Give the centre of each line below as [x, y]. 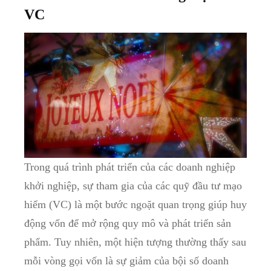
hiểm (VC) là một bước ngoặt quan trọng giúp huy [135, 204]
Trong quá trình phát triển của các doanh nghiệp [130, 167]
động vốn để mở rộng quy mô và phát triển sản [128, 223]
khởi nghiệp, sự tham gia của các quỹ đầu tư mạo [133, 185]
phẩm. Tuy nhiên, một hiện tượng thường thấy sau [135, 242]
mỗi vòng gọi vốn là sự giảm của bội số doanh [126, 260]
